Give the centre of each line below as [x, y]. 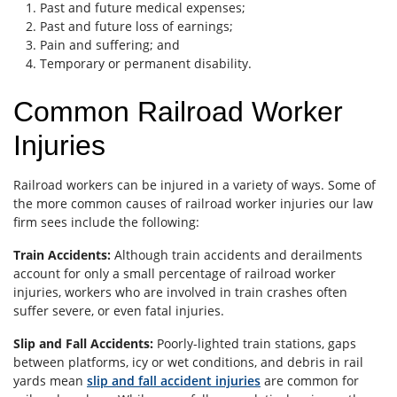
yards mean [50, 380]
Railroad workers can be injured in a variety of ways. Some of [195, 184]
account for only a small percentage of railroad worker [175, 273]
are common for [310, 380]
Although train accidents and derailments [238, 254]
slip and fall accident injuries [174, 380]
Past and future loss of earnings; [136, 26]
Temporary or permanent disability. [146, 63]
